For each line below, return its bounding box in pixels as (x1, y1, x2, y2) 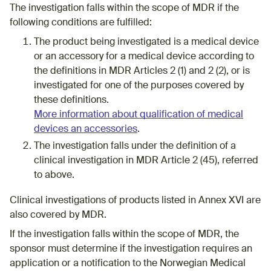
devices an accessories (34, 124, 137, 134)
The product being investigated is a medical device (34, 37, 259, 47)
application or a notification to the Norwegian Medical (10, 258, 246, 269)
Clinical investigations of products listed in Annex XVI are (10, 195, 261, 206)
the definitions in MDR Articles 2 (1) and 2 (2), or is (34, 66, 250, 76)
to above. (34, 170, 77, 180)
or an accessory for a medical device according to (34, 51, 254, 62)
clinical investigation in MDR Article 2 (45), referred (34, 155, 258, 166)
